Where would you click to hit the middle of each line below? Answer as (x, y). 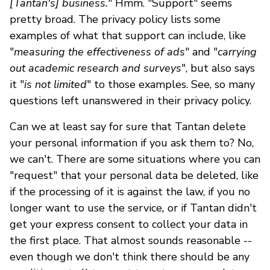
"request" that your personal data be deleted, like (134, 175)
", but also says (218, 68)
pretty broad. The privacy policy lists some (115, 19)
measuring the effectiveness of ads (99, 52)
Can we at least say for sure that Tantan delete (128, 126)
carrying (237, 52)
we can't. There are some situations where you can (135, 159)
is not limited (55, 84)
